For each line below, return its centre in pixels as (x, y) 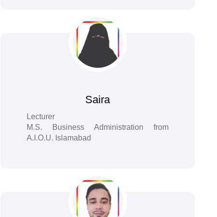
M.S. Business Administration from (98, 127)
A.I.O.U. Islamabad (59, 138)
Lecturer (40, 116)
